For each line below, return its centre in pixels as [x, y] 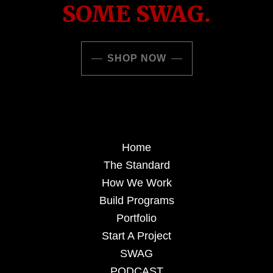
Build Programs [136, 201]
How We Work [136, 183]
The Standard [136, 165]
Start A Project [136, 236]
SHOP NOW [136, 58]
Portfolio [136, 218]
